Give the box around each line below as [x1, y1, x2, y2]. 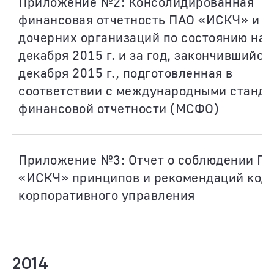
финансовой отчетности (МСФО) [18, 100, 219, 116]
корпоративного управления [18, 187, 195, 203]
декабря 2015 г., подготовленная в [18, 65, 233, 81]
